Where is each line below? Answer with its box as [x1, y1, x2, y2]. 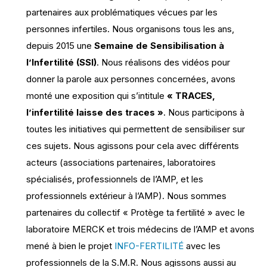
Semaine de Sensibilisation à [94, 40, 224, 51]
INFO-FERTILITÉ [114, 240, 184, 252]
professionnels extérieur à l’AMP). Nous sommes [26, 190, 226, 201]
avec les [184, 240, 221, 252]
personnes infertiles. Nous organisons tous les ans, [26, 23, 234, 35]
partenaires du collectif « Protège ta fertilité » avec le [26, 207, 245, 218]
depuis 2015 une [26, 40, 94, 51]
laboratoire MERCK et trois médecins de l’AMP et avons [26, 223, 254, 235]
